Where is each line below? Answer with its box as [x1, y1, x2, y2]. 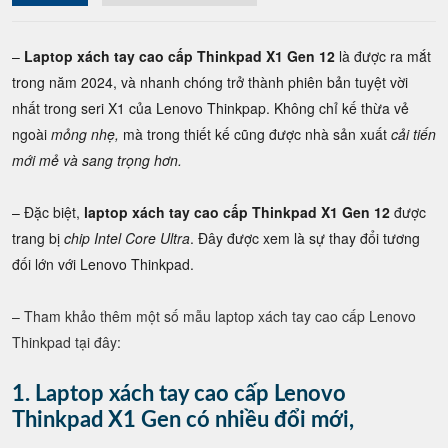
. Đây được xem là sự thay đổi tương [190, 228, 420, 248]
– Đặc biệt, [12, 202, 84, 222]
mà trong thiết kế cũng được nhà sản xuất [119, 124, 387, 144]
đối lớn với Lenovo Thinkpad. [12, 254, 194, 274]
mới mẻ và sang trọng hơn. [12, 150, 186, 170]
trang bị [12, 228, 64, 248]
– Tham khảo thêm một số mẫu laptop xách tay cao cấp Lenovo [12, 306, 416, 326]
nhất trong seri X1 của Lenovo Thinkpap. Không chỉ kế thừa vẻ [12, 98, 409, 118]
